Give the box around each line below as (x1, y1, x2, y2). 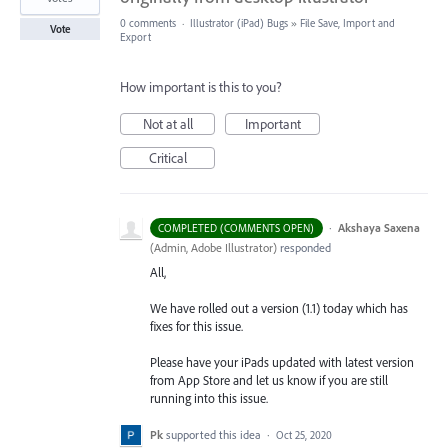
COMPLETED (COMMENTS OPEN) (158, 220, 315, 235)
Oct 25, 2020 (276, 428, 332, 443)
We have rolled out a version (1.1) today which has (150, 299, 408, 316)
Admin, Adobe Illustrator (154, 239, 273, 255)
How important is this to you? (120, 77, 282, 96)
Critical (148, 148, 187, 167)
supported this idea (166, 427, 264, 443)
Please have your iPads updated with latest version (150, 353, 414, 370)
